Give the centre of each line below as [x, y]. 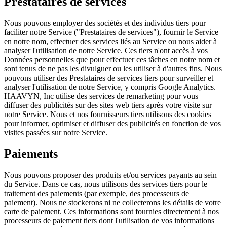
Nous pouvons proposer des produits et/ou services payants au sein [110, 175]
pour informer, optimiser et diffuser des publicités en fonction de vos [112, 123]
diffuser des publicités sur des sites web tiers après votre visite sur [108, 105]
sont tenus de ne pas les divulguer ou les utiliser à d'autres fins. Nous [113, 68]
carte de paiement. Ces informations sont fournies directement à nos [111, 212]
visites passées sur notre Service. [56, 132]
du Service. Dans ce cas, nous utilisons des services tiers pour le [106, 184]
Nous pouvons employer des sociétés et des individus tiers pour [105, 23]
